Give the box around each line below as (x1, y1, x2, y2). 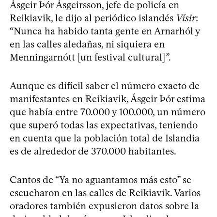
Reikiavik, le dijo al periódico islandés (10, 12, 176, 24)
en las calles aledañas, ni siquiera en (10, 38, 165, 50)
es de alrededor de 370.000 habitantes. (10, 145, 176, 157)
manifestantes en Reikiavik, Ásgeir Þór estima (10, 93, 205, 105)
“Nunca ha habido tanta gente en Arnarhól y (10, 25, 200, 37)
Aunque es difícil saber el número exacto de (10, 79, 200, 92)
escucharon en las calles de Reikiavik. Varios (10, 186, 201, 199)
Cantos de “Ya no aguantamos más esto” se (10, 173, 191, 186)
